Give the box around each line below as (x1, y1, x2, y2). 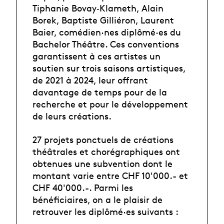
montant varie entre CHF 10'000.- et (32, 169, 188, 181)
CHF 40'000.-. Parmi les (32, 181, 133, 193)
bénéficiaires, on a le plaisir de (32, 193, 162, 205)
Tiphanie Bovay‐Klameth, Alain (32, 2, 163, 14)
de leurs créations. (32, 110, 114, 122)
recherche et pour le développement (32, 98, 188, 110)
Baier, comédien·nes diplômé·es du (32, 26, 181, 38)
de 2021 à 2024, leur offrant (32, 74, 148, 86)
